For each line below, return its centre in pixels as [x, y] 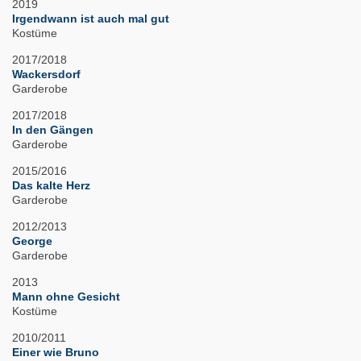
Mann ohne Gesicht [66, 297]
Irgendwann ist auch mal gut [91, 19]
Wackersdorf [46, 75]
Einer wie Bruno [56, 353]
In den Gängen [53, 130]
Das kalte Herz [51, 186]
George [32, 241]
